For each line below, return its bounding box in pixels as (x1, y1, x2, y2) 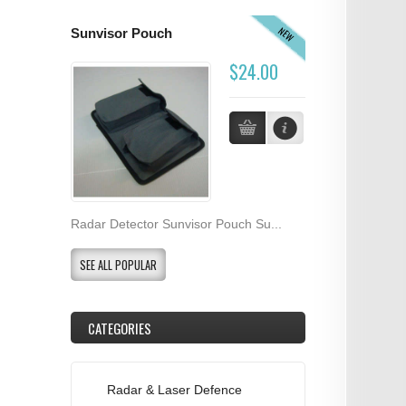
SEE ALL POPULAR (79, 256, 157, 275)
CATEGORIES (87, 318, 151, 339)
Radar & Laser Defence (106, 382, 242, 398)
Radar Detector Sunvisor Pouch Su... (70, 217, 282, 232)
